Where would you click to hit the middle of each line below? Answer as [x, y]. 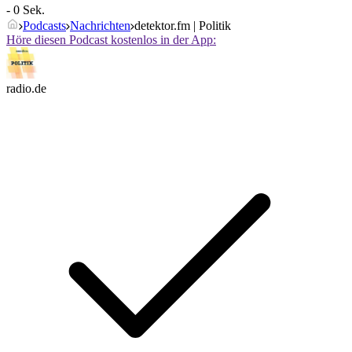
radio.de [26, 89]
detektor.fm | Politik [183, 26]
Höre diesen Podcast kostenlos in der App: [111, 40]
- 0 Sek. [26, 10]
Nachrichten [100, 26]
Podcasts [44, 26]
